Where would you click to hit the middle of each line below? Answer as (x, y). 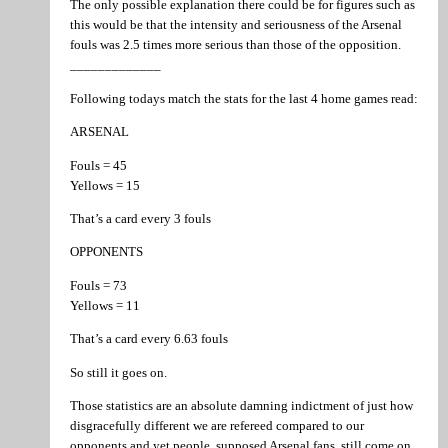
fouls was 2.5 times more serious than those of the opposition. (235, 45)
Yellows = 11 (105, 305)
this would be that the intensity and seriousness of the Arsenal (236, 25)
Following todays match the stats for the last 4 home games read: (244, 98)
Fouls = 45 (98, 165)
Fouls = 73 (98, 285)
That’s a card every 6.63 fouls (149, 339)
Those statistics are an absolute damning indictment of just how (241, 406)
